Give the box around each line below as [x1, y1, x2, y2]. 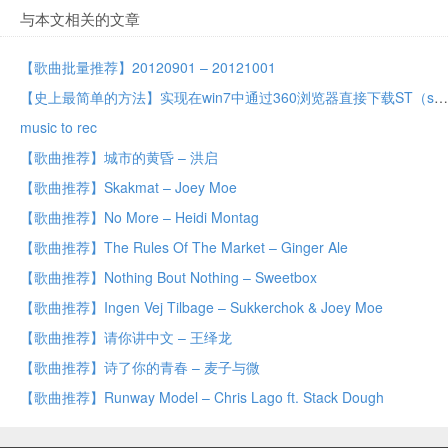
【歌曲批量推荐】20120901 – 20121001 [20, 57, 276, 77]
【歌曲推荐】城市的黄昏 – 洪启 [20, 147, 218, 167]
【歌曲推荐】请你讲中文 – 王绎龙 [20, 327, 232, 347]
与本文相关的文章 [20, 8, 140, 29]
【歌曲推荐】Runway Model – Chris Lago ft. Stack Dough [20, 387, 384, 407]
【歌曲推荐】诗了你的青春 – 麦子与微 [20, 357, 260, 377]
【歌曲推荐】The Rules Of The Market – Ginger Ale [20, 237, 348, 257]
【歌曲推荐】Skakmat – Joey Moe [20, 177, 237, 197]
